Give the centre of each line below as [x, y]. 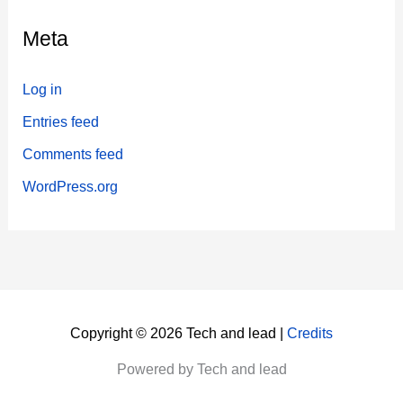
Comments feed [73, 153]
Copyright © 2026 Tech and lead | [179, 333]
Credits [310, 333]
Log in [43, 89]
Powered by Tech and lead [201, 369]
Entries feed [61, 121]
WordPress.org [71, 186]
